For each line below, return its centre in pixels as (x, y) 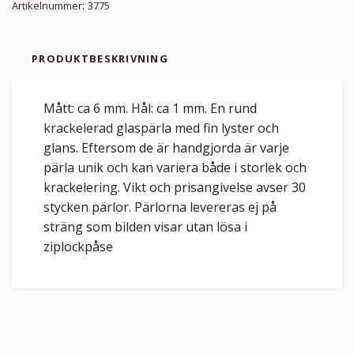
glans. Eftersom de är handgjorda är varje (166, 147)
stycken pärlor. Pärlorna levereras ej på (160, 207)
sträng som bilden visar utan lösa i (145, 226)
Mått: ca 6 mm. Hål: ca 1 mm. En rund (150, 108)
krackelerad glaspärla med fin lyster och (161, 128)
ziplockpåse (78, 246)
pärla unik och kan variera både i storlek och (175, 167)
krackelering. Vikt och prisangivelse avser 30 (175, 187)
